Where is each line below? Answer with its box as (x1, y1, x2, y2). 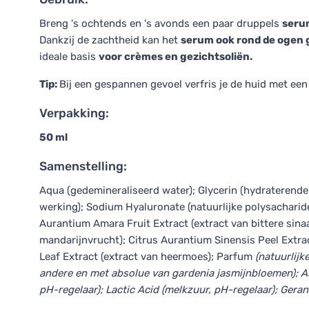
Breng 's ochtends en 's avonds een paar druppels (39, 17, 282, 30)
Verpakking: (39, 106, 109, 120)
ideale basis (39, 50, 99, 63)
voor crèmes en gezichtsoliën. (99, 50, 252, 63)
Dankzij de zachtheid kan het (39, 34, 181, 46)
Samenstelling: (39, 159, 127, 173)
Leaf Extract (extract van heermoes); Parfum (39, 250, 252, 263)
